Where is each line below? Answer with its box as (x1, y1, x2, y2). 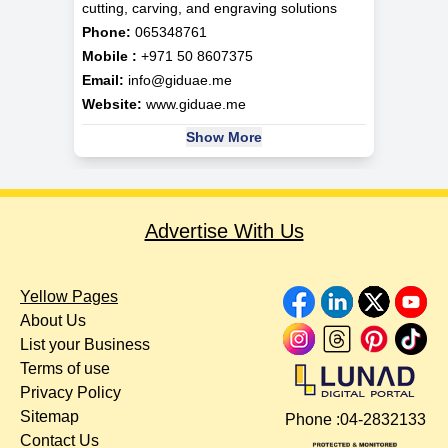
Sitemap (20, 408, 79, 426)
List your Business (20, 336, 150, 354)
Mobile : (82, 48, 137, 65)
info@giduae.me (128, 72, 232, 89)
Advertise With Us (144, 220, 304, 243)
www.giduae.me (146, 96, 246, 113)
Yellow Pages (20, 288, 118, 306)
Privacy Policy (20, 384, 121, 402)
